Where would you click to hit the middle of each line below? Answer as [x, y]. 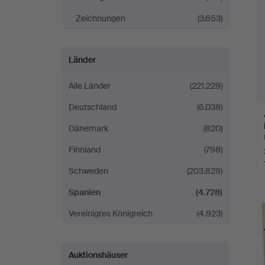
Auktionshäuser [98, 255]
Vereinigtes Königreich [111, 214]
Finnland [85, 150]
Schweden [88, 171]
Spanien [85, 192]
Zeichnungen [101, 18]
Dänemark [88, 128]
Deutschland [93, 107]
